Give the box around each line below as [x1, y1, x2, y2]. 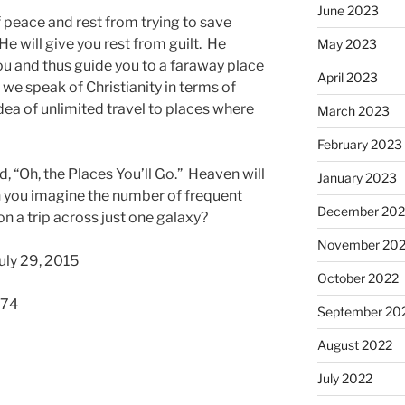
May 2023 [316, 35, 377, 52]
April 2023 [316, 69, 378, 85]
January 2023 [316, 169, 397, 185]
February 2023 [316, 136, 402, 152]
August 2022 [316, 336, 392, 353]
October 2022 [316, 269, 399, 286]
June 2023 [316, 2, 379, 18]
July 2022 [316, 370, 372, 386]
